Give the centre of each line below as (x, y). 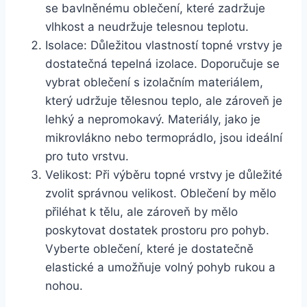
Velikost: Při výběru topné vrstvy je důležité (164, 174)
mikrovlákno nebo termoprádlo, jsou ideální (164, 137)
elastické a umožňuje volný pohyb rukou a (160, 267)
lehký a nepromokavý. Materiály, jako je (153, 119)
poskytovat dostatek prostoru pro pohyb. (157, 230)
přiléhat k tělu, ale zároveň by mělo (142, 211)
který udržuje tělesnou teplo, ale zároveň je (164, 100)
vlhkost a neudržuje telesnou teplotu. (147, 26)
